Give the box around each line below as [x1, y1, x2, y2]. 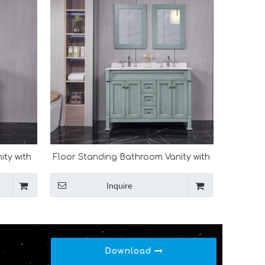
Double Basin [103, 166, 160, 175]
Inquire [106, 181, 133, 190]
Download [104, 247, 154, 256]
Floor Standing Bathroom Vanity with [53, 153, 211, 161]
